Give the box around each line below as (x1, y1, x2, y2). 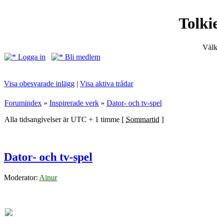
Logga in (16, 53, 46, 61)
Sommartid (126, 115, 159, 124)
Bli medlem (63, 53, 100, 61)
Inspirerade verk (49, 99, 99, 107)
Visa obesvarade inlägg (4, 79, 75, 88)
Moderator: (4, 173, 39, 182)
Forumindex (4, 99, 42, 107)
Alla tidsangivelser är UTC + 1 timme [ (4, 115, 126, 124)
